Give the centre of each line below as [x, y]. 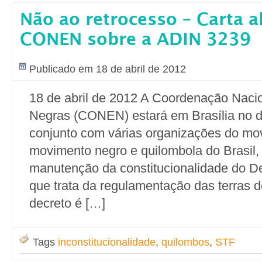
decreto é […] [67, 203]
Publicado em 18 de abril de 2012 [108, 69]
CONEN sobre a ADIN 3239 [135, 40]
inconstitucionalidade [107, 242]
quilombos [185, 242]
